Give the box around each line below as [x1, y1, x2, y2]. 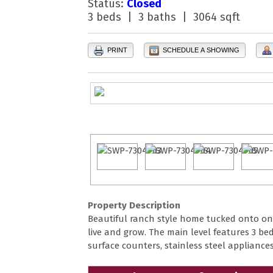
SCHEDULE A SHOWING [161, 46, 240, 54]
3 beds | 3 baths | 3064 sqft [88, 10, 240, 24]
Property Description [88, 200, 180, 211]
